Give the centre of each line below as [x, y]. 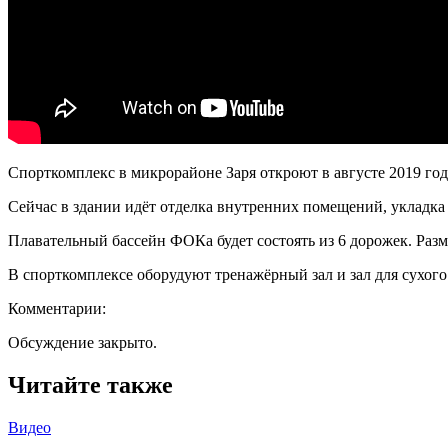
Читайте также [90, 384]
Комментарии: [57, 308]
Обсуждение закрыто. [82, 342]
